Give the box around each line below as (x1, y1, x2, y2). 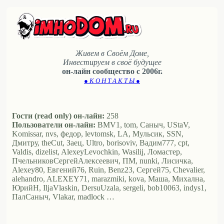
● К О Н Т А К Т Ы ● (84, 77, 140, 85)
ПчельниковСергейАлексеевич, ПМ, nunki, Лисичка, (12, 156, 193, 165)
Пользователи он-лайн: (12, 120, 95, 129)
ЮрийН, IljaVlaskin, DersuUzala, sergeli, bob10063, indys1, (12, 183, 206, 192)
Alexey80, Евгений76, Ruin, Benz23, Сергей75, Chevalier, (12, 165, 205, 174)
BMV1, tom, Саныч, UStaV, (95, 120, 190, 129)
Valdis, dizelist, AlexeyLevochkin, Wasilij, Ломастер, (12, 147, 182, 156)
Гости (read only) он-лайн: (12, 111, 104, 120)
